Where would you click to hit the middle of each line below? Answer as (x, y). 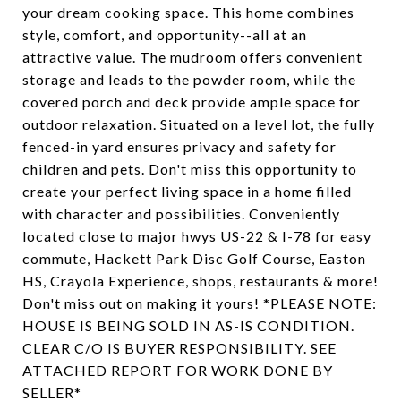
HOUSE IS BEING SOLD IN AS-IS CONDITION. (188, 325)
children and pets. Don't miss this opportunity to (190, 169)
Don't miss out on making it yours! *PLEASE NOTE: (200, 303)
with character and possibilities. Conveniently (181, 213)
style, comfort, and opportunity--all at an (165, 34)
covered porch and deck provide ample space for (192, 102)
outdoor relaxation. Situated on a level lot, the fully (199, 124)
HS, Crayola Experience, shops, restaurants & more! (200, 281)
